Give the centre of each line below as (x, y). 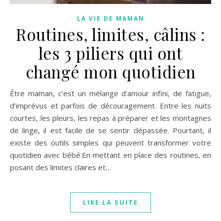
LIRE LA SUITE (110, 202)
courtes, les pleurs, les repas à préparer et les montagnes (110, 118)
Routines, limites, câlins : (110, 34)
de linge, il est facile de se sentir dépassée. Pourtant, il (110, 130)
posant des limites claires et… (60, 167)
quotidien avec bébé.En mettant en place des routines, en (110, 155)
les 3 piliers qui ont (110, 53)
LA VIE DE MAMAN (110, 18)
